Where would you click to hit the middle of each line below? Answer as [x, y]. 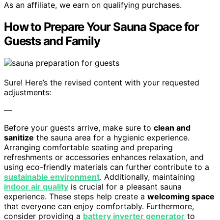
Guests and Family [52, 41]
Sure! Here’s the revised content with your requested [102, 83]
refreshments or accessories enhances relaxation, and [104, 157]
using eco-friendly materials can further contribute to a [107, 167]
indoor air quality [36, 187]
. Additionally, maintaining [147, 177]
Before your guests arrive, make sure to [79, 128]
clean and [172, 128]
